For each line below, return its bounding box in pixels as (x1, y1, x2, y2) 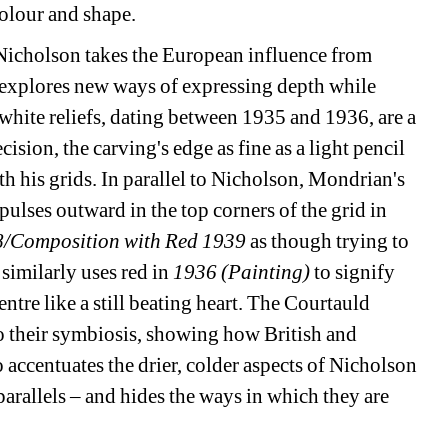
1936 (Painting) (173, 260, 311, 285)
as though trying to (246, 229, 410, 254)
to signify (310, 260, 396, 285)
